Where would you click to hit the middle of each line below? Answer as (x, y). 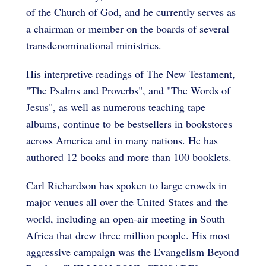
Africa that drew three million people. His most (128, 235)
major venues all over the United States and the (127, 202)
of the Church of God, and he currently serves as (131, 12)
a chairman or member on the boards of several (128, 28)
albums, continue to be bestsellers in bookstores (129, 123)
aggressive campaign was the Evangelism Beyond (133, 251)
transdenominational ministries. (94, 45)
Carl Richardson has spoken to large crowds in (126, 185)
